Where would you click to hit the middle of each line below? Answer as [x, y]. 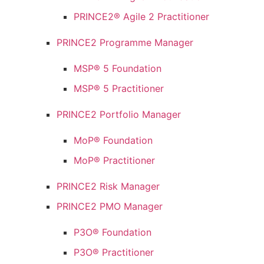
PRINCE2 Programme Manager [125, 43]
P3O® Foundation [113, 232]
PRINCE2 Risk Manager [108, 187]
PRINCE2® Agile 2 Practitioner [142, 17]
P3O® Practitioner [114, 253]
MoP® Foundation [113, 141]
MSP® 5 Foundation [118, 69]
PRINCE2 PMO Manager [110, 207]
